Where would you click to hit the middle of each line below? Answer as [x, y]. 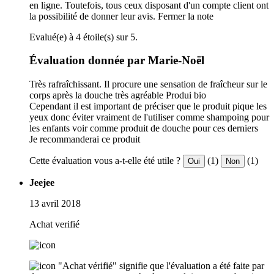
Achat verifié [54, 224]
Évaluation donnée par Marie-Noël [117, 61]
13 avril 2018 [55, 204]
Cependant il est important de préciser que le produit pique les [148, 106]
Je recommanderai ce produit [85, 139]
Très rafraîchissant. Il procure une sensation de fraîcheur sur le [148, 84]
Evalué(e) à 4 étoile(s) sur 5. [83, 37]
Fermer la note [186, 16]
